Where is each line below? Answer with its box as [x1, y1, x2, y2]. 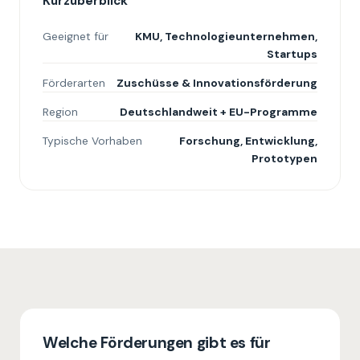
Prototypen [252, 151, 317, 166]
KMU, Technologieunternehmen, [135, 29, 317, 43]
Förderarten [43, 76, 105, 90]
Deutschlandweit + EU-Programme [120, 104, 317, 119]
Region [43, 104, 78, 119]
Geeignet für [43, 29, 108, 43]
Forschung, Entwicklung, [179, 133, 317, 148]
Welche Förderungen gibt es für [43, 333, 271, 353]
